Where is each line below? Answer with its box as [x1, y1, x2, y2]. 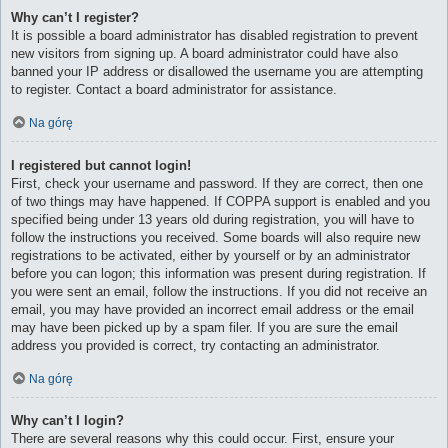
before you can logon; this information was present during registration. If [11, 265, 426, 281]
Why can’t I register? [11, 9, 139, 25]
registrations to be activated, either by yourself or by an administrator [11, 247, 410, 263]
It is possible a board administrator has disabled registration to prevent [11, 27, 418, 43]
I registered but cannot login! [11, 157, 191, 173]
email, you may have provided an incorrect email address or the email [11, 301, 414, 317]
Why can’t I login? [11, 413, 124, 429]
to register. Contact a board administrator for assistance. [11, 81, 337, 97]
